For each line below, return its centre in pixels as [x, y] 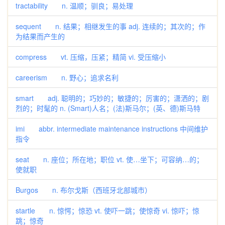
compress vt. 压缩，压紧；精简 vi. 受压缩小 [91, 57]
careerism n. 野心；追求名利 [67, 77]
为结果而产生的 [40, 36]
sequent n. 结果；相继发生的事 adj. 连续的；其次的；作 [110, 26]
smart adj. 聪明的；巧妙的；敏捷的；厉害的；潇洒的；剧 [112, 98]
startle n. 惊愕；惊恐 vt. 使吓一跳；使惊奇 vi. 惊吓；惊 [107, 210]
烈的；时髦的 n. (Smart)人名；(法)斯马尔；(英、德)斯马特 [108, 108]
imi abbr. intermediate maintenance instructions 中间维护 [112, 129]
